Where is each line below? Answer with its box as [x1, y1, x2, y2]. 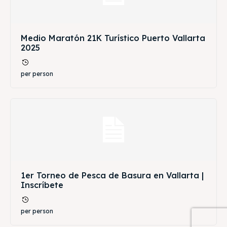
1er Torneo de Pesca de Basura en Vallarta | [21, 170, 204, 180]
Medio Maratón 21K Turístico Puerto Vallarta [21, 32, 205, 43]
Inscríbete [21, 179, 63, 190]
